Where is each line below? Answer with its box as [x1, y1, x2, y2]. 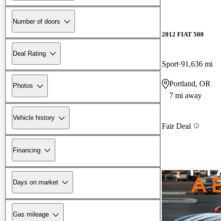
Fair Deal [162, 121, 191, 130]
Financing [13, 146, 40, 154]
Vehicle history [13, 114, 55, 122]
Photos [13, 82, 33, 90]
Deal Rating [13, 49, 46, 57]
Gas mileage [13, 211, 49, 219]
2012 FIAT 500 [162, 31, 204, 38]
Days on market [13, 178, 58, 186]
